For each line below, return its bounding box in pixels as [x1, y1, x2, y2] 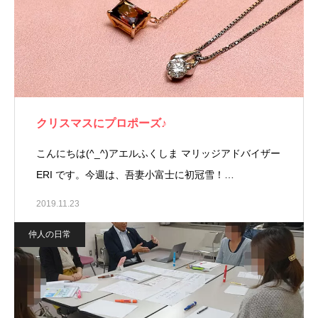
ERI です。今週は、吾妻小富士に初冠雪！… [36, 169, 234, 180]
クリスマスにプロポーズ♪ [36, 117, 167, 129]
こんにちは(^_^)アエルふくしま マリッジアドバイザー [36, 148, 280, 159]
